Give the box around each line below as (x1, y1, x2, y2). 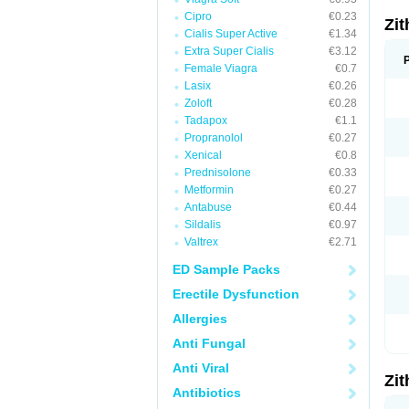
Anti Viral (173, 361, 229, 375)
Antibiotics (173, 385, 241, 400)
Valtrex (184, 236, 218, 248)
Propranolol (184, 131, 243, 144)
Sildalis (184, 218, 221, 231)
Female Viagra (184, 62, 257, 75)
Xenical (184, 149, 222, 162)
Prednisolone (184, 166, 251, 179)
